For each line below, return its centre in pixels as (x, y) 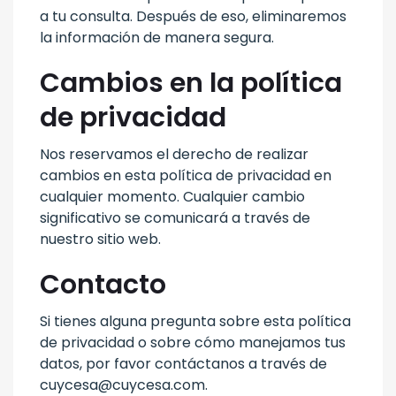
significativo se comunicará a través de (175, 217)
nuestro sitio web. (100, 239)
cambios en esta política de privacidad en (186, 175)
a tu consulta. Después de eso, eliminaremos (193, 16)
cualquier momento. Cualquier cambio (172, 196)
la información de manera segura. (157, 37)
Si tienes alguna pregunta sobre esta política (195, 321)
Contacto (103, 284)
